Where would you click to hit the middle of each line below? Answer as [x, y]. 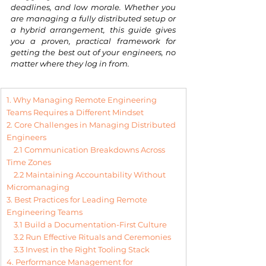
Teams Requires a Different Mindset [75, 112]
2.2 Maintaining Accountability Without [91, 175]
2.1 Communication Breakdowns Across [90, 150]
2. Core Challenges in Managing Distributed [92, 125]
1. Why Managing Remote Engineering [83, 100]
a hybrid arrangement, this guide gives [93, 30]
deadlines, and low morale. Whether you [93, 7]
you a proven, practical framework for [93, 41]
